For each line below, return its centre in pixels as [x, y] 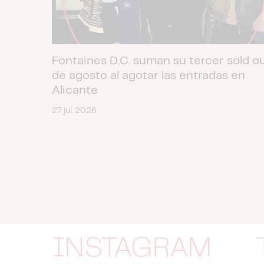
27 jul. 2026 [74, 110]
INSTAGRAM [132, 248]
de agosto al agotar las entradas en [148, 75]
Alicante [75, 90]
